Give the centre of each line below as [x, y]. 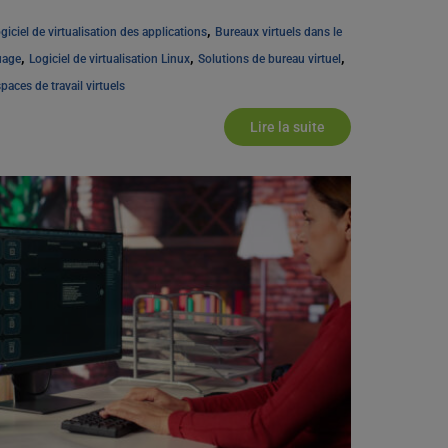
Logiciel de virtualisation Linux [109, 59]
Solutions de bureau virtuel [269, 59]
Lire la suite [287, 127]
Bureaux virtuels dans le [278, 32]
